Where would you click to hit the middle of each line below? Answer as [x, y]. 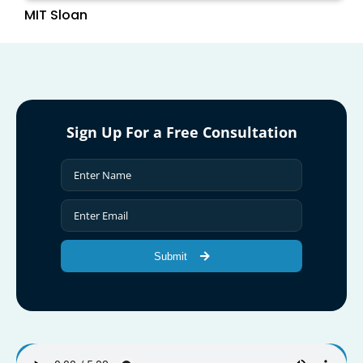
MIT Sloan [56, 15]
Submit [172, 256]
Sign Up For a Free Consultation [181, 132]
